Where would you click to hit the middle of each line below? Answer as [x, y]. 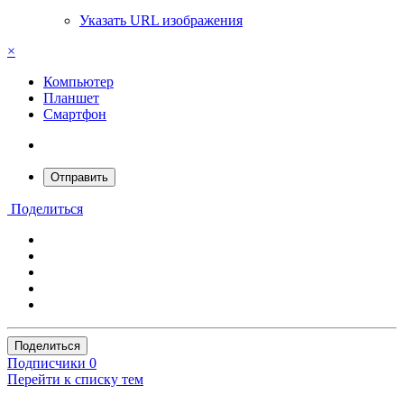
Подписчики [46, 363]
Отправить [79, 177]
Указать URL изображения [161, 20]
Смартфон [75, 114]
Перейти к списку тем [75, 379]
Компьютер [78, 81]
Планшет [71, 97]
